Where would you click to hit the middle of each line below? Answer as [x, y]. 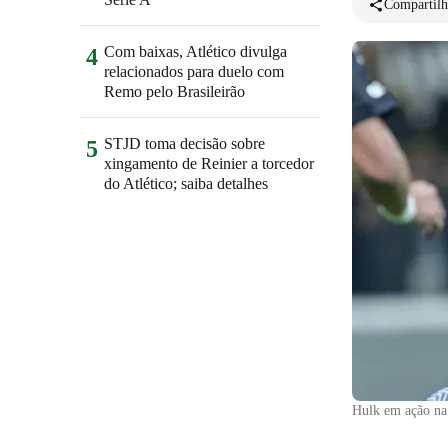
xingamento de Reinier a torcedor [209, 163]
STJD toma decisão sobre [184, 143]
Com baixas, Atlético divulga [195, 51]
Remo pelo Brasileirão [174, 91]
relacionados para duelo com [194, 71]
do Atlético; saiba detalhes [186, 183]
